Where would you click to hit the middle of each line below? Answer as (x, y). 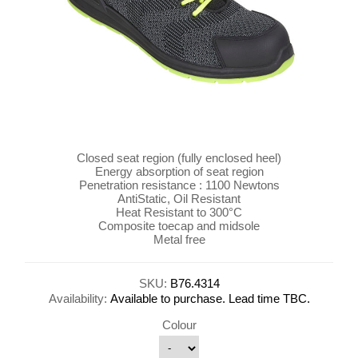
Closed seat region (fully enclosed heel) (179, 158)
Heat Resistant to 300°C (179, 213)
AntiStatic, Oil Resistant (179, 199)
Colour (179, 324)
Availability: (78, 298)
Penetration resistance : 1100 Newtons (179, 185)
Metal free (179, 240)
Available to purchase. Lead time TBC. (210, 298)
